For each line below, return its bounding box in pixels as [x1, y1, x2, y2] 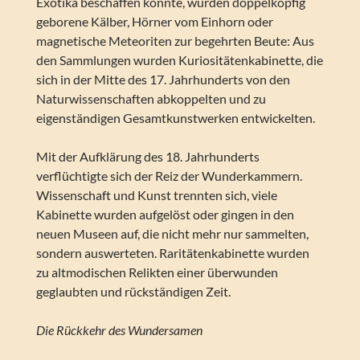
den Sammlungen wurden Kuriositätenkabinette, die [35, 52, 323, 68]
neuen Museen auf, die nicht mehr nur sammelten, [35, 226, 309, 242]
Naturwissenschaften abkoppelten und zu [35, 91, 266, 107]
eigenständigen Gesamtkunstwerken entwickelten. [35, 110, 315, 126]
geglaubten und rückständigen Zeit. [35, 284, 231, 300]
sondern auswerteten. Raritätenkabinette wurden [35, 245, 309, 261]
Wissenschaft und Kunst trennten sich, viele [35, 187, 277, 203]
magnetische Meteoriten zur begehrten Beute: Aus [35, 33, 314, 49]
